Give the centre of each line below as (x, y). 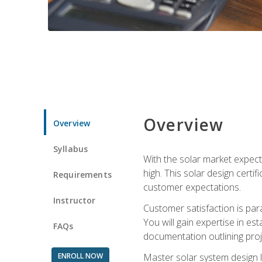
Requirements (82, 174)
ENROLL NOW (80, 256)
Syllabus (71, 149)
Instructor (75, 200)
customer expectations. (192, 187)
